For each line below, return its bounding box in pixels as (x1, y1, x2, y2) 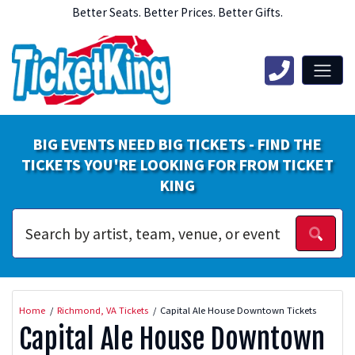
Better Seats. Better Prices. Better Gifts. (72, 4, 283, 21)
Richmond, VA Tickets (57, 303, 148, 316)
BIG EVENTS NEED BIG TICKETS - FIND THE (33, 134, 322, 155)
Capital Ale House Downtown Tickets (160, 303, 316, 316)
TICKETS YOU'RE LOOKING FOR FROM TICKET (21, 155, 334, 175)
